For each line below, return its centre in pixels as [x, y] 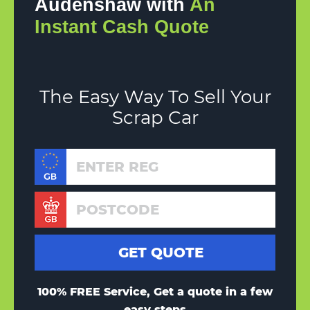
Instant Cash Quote [122, 27]
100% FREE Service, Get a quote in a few [155, 292]
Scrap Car [155, 118]
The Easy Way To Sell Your [155, 97]
